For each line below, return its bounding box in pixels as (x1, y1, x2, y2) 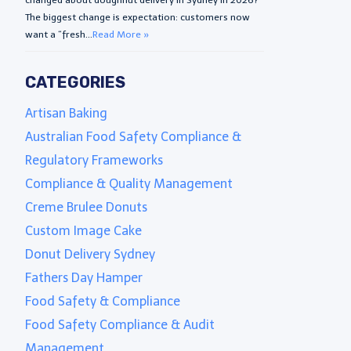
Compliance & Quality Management (25, 175, 233, 191)
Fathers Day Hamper (25, 270, 143, 285)
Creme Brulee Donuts (25, 199, 148, 215)
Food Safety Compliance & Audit (25, 317, 215, 332)
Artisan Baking (25, 105, 108, 121)
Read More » (92, 28, 150, 40)
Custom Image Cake (25, 223, 143, 238)
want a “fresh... (25, 28, 93, 40)
